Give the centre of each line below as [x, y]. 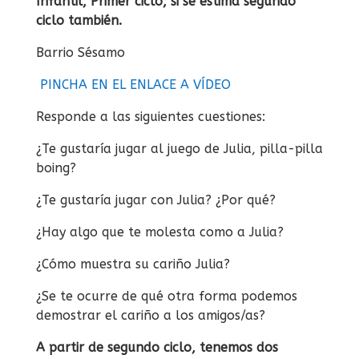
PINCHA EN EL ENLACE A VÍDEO [135, 85]
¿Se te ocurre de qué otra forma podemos [166, 296]
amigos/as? [233, 316]
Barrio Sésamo [82, 53]
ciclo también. [79, 21]
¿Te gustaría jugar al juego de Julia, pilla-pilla [179, 149]
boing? [58, 168]
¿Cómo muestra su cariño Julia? [135, 264]
